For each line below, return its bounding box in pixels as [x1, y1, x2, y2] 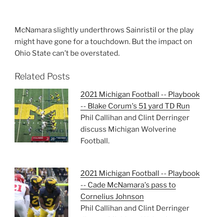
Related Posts [15, 71, 70, 81]
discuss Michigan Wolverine [80, 125, 176, 134]
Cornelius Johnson [80, 192, 144, 201]
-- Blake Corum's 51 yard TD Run [80, 102, 190, 111]
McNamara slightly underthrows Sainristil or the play [15, 26, 194, 35]
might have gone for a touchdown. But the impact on [15, 37, 192, 46]
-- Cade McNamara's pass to [80, 180, 176, 189]
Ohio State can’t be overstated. [15, 49, 120, 58]
